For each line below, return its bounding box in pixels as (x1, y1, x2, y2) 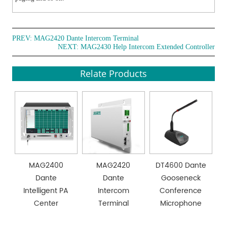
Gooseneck (161, 172, 201, 184)
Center (33, 197, 58, 209)
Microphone (160, 197, 202, 209)
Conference (160, 184, 202, 197)
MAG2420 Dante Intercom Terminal (34, 34, 139, 43)
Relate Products (80, 67, 147, 80)
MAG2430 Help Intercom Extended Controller (80, 43, 215, 51)
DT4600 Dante (155, 159, 206, 171)
